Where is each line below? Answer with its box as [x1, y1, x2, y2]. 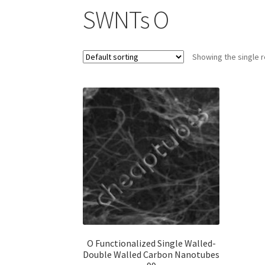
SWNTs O [83, 4, 169, 35]
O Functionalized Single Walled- [86, 237, 216, 250]
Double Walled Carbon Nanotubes [83, 248, 220, 261]
